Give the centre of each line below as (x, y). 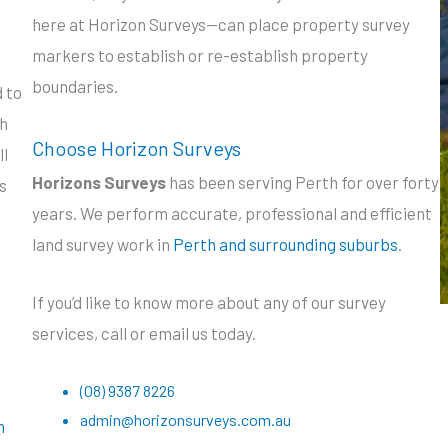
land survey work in (102, 243)
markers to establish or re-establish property (200, 55)
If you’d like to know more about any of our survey (209, 301)
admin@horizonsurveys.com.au (185, 419)
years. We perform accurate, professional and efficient (232, 212)
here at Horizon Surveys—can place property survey (221, 24)
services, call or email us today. (144, 332)
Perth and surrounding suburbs (285, 243)
